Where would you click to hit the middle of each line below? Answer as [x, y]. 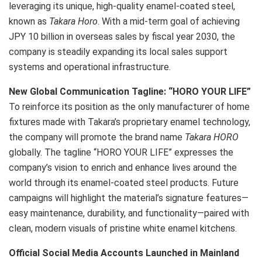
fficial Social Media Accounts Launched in [108, 253]
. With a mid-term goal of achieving [169, 22]
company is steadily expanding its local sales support [118, 52]
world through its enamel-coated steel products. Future [124, 183]
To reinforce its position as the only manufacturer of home [129, 107]
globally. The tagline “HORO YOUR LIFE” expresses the [121, 153]
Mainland [220, 253]
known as [29, 22]
